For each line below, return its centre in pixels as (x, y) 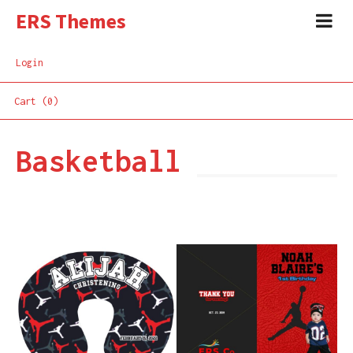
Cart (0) (36, 101)
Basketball (98, 161)
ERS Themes (71, 21)
